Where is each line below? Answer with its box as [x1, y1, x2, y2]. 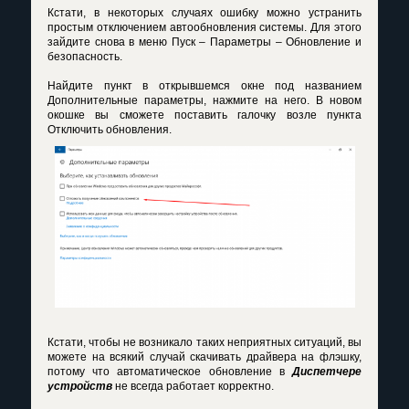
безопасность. [47, 50, 122, 64]
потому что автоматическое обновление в [47, 365, 292, 379]
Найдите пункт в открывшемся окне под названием [47, 79, 362, 93]
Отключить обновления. [47, 123, 172, 137]
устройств [47, 380, 112, 393]
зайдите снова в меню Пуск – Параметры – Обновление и [47, 36, 362, 49]
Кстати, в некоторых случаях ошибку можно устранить [47, 6, 362, 20]
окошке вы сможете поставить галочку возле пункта [47, 109, 362, 122]
